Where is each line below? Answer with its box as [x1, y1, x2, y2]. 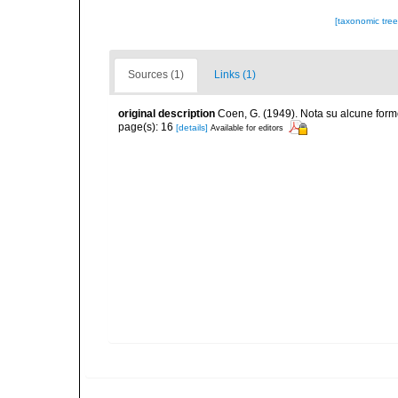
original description [118, 107, 215, 120]
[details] [176, 122, 208, 132]
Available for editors [211, 123, 283, 132]
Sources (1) [128, 68, 184, 81]
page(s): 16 [118, 120, 176, 133]
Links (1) [214, 68, 256, 81]
